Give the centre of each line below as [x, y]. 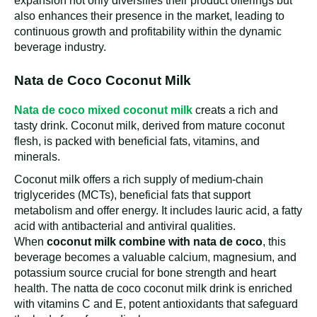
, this [274, 242]
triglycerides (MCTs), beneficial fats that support [132, 195]
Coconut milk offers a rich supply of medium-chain [139, 180]
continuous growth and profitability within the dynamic [148, 32]
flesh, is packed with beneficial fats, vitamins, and [137, 142]
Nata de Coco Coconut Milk [103, 81]
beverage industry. [60, 47]
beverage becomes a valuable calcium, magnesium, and [155, 258]
